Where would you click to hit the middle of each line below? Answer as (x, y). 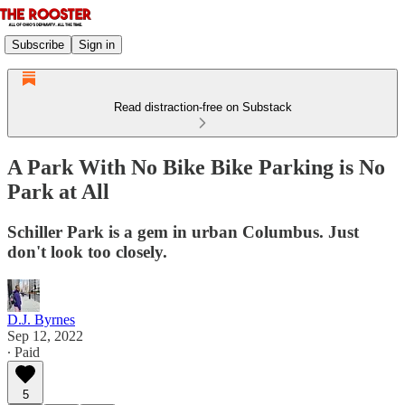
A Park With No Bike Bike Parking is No (196, 167)
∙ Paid (24, 352)
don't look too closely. (87, 251)
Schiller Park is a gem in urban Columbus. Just (183, 231)
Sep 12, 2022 (45, 335)
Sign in (97, 44)
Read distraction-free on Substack (202, 107)
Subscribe (38, 44)
